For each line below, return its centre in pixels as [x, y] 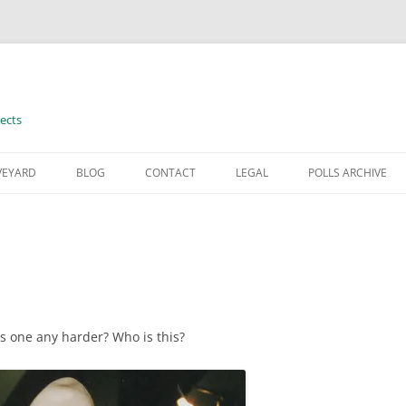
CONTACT [170, 173]
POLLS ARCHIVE [348, 173]
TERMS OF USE [279, 211]
